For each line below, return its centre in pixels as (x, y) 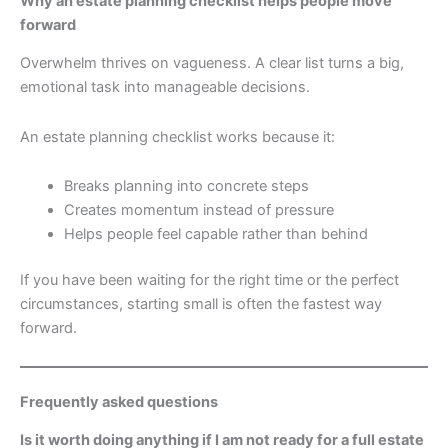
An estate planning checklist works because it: (177, 136)
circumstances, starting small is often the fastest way (201, 304)
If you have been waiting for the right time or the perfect (209, 280)
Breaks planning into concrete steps (186, 186)
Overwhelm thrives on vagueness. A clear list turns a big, (212, 63)
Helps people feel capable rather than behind (215, 234)
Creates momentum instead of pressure (198, 210)
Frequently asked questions (119, 401)
